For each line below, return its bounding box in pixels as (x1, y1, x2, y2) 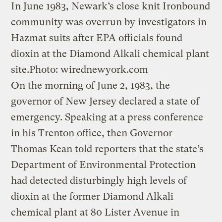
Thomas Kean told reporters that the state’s (11, 143, 204, 155)
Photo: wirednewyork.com (29, 63, 149, 75)
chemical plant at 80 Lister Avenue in (11, 206, 180, 218)
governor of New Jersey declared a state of (11, 95, 200, 107)
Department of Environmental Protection (11, 159, 196, 170)
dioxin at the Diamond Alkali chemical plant (11, 48, 210, 59)
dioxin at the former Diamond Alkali (11, 190, 174, 202)
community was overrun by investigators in (11, 16, 207, 28)
